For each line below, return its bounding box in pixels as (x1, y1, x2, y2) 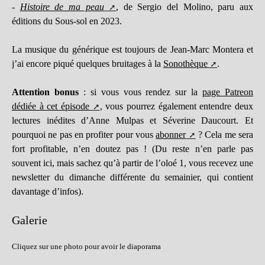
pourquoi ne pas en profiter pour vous (12, 130, 156, 140)
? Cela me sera (195, 130, 254, 140)
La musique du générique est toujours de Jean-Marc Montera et (12, 44, 253, 54)
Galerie (12, 214, 47, 227)
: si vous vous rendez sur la (78, 87, 203, 97)
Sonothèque (163, 59, 208, 69)
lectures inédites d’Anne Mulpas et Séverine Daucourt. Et (12, 115, 253, 125)
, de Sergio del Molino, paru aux (116, 2, 254, 12)
